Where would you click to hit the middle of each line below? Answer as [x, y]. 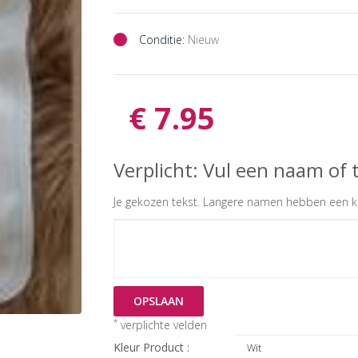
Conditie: [161, 40]
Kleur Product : [153, 348]
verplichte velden [162, 325]
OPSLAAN [158, 301]
